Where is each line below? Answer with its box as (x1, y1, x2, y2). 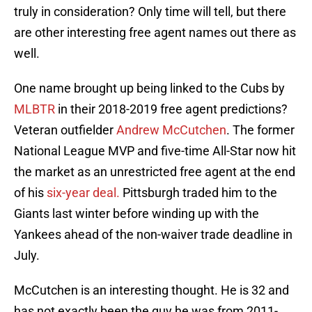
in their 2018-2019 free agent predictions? (55, 102, 288, 117)
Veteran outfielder (14, 123, 116, 138)
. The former (226, 123, 295, 138)
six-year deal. (47, 185, 123, 201)
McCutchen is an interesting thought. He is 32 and (14, 283, 289, 298)
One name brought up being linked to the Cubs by (14, 81, 285, 96)
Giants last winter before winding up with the (14, 206, 259, 221)
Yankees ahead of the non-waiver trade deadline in (14, 227, 292, 242)
